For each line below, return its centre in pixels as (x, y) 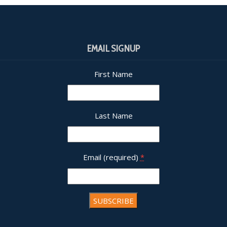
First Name (113, 74)
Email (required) (111, 157)
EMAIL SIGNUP (113, 48)
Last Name (113, 115)
